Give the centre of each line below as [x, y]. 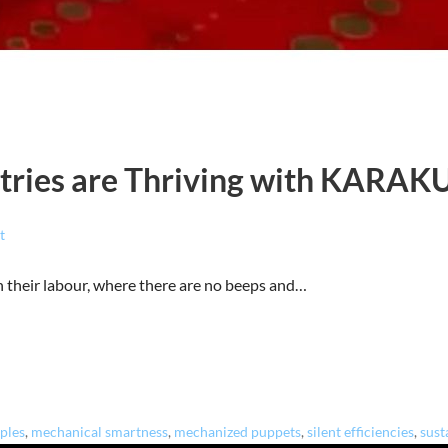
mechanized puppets [237, 431]
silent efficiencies [360, 431]
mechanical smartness [99, 431]
